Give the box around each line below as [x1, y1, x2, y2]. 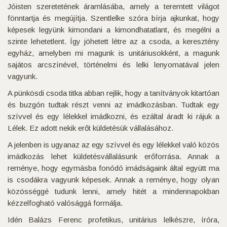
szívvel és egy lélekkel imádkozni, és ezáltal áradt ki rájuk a [8, 111, 219, 121]
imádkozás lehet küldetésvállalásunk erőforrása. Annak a [8, 152, 219, 161]
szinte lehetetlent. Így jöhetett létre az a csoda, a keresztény [8, 36, 219, 46]
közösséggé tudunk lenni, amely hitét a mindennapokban [8, 186, 219, 196]
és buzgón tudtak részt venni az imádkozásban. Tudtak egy [8, 100, 219, 109]
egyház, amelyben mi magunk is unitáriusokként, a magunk [8, 48, 219, 57]
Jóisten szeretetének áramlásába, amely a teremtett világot [8, 2, 219, 11]
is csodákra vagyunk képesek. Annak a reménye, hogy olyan [8, 175, 219, 184]
